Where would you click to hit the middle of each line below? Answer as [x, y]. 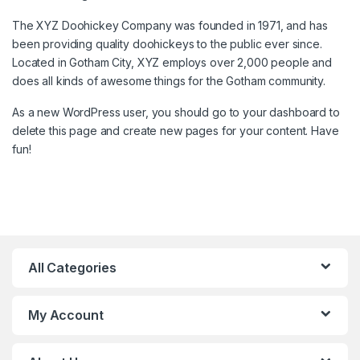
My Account [66, 315]
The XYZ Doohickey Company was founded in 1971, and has [170, 26]
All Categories [73, 268]
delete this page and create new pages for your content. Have [176, 131]
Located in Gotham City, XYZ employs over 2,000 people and [172, 63]
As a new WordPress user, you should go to [128, 112]
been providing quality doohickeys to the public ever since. [167, 44]
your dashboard [285, 112]
